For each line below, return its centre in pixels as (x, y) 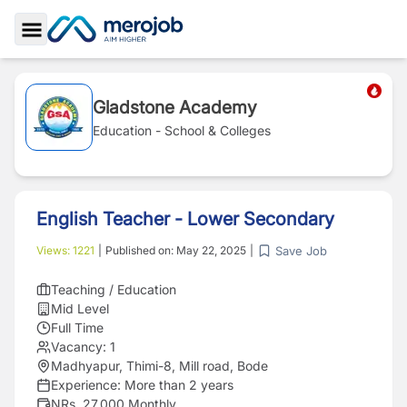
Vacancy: (79, 347)
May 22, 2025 (211, 250)
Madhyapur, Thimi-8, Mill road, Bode (159, 366)
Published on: (141, 250)
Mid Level (80, 308)
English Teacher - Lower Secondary (185, 219)
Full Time (77, 328)
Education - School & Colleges (182, 130)
